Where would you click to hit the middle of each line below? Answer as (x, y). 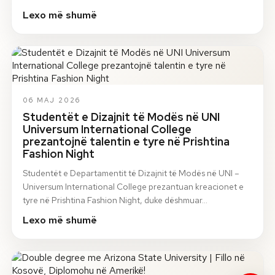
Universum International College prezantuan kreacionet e (133, 187)
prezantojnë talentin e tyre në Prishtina (126, 141)
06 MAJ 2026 (52, 100)
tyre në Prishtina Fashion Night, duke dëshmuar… (115, 200)
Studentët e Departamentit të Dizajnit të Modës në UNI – (131, 173)
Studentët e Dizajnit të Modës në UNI (121, 117)
